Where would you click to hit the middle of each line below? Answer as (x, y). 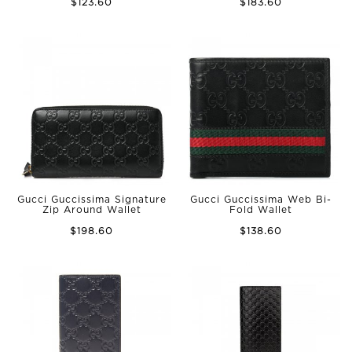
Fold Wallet (260, 210)
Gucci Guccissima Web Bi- (260, 200)
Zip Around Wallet (92, 210)
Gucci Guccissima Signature (92, 200)
